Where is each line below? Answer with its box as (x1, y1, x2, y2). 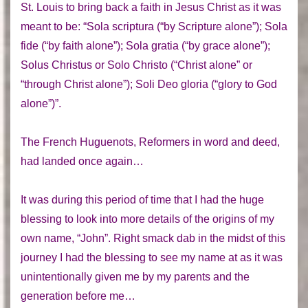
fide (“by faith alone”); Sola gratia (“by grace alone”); (21, 39, 270, 52)
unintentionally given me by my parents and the (21, 270, 250, 283)
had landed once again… (21, 155, 144, 167)
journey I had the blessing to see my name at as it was (21, 251, 283, 263)
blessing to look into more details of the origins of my (21, 212, 274, 225)
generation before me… (21, 289, 135, 302)
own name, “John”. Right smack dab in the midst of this (21, 232, 285, 244)
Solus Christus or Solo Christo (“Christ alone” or (21, 58, 252, 71)
